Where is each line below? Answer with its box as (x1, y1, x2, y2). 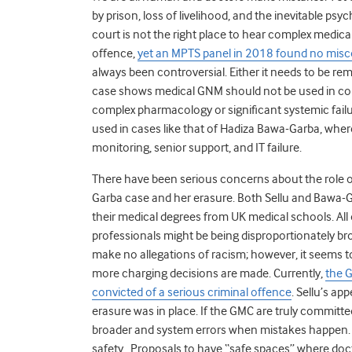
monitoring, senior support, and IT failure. (92, 140, 302, 155)
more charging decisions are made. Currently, (92, 266, 325, 280)
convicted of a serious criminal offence (92, 284, 291, 299)
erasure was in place (92, 303, 196, 318)
